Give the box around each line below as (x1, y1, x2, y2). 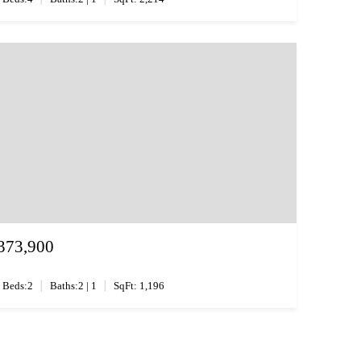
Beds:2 (2, 280, 33, 293)
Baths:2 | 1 (49, 280, 97, 293)
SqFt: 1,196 (113, 280, 164, 293)
